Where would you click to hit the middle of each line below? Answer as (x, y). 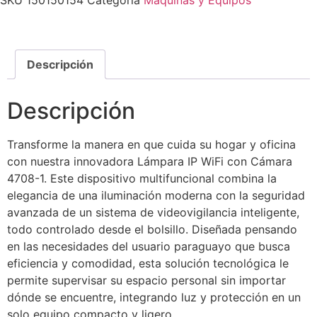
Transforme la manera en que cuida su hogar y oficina (151, 144)
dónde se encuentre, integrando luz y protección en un (154, 297)
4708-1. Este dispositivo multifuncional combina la (142, 178)
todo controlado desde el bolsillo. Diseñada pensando (152, 229)
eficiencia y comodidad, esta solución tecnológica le (148, 263)
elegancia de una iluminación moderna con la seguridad (156, 195)
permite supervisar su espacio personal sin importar (146, 280)
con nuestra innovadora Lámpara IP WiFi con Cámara (150, 161)
